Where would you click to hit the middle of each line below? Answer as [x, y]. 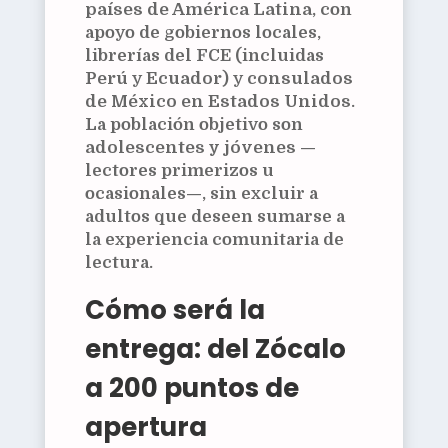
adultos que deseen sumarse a [214, 217]
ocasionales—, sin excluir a [201, 194]
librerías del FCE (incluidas [204, 56]
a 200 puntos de [191, 388]
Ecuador [183, 79]
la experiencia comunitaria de [214, 240]
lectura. [118, 263]
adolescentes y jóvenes [190, 148]
